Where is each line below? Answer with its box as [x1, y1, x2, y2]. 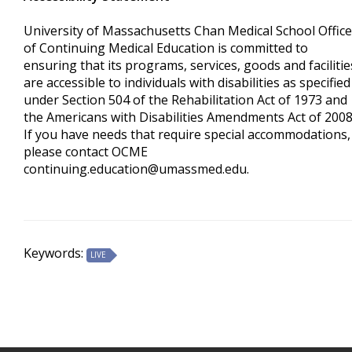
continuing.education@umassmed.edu [24, 160, 247, 178]
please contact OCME [24, 143, 148, 160]
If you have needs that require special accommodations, [24, 126, 350, 143]
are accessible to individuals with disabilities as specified [24, 74, 350, 91]
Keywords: [24, 244, 86, 262]
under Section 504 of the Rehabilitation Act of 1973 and [24, 91, 347, 108]
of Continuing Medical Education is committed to [24, 39, 308, 57]
